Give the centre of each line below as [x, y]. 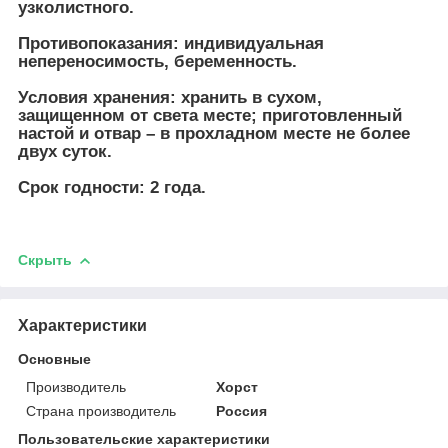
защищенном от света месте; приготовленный [210, 116]
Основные [54, 358]
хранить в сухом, [249, 98]
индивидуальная [254, 44]
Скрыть [45, 260]
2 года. [175, 188]
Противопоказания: [101, 44]
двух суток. [65, 152]
